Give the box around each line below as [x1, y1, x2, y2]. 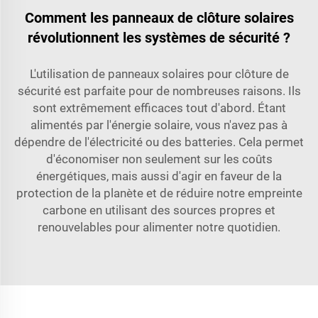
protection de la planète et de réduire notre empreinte [16, 185, 302, 200]
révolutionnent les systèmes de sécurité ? [28, 28, 290, 46]
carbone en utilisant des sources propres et [43, 202, 275, 217]
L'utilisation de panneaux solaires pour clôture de [29, 66, 289, 81]
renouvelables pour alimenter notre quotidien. [38, 219, 280, 234]
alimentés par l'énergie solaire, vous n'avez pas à [31, 117, 287, 132]
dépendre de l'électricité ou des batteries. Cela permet [14, 134, 304, 149]
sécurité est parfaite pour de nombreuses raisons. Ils [17, 83, 301, 98]
